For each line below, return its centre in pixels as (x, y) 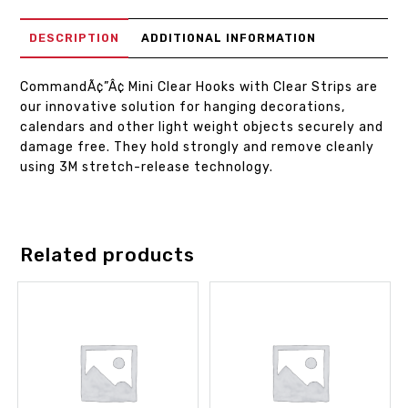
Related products (108, 255)
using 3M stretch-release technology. (147, 168)
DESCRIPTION (75, 38)
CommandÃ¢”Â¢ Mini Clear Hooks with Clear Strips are (199, 87)
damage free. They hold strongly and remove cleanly (198, 148)
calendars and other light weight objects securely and (202, 127)
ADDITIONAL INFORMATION (229, 38)
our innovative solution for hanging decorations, (183, 107)
